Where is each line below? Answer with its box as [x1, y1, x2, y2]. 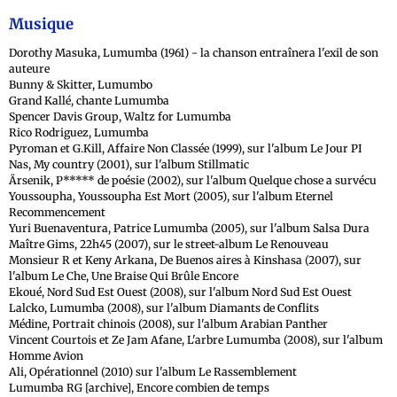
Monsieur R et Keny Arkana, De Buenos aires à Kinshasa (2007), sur [9, 253, 362, 268]
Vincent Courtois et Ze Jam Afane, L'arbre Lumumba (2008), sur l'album [9, 333, 383, 347]
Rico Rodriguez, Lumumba [9, 126, 149, 140]
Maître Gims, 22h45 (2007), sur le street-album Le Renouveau [9, 237, 329, 252]
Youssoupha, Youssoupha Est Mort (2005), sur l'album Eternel [9, 190, 333, 204]
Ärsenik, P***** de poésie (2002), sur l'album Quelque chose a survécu [9, 174, 377, 188]
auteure [9, 62, 50, 76]
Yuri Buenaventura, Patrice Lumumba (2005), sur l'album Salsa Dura [9, 222, 370, 236]
